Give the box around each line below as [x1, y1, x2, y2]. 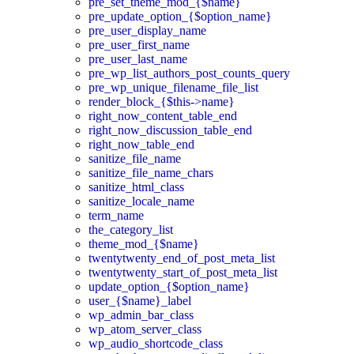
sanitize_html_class [88, 179, 184, 194]
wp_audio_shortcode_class [88, 336, 223, 350]
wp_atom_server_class [88, 322, 201, 336]
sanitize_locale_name [88, 194, 194, 208]
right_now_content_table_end [88, 108, 237, 122]
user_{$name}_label [88, 293, 191, 307]
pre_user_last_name [88, 51, 187, 66]
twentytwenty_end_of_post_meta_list [88, 250, 275, 265]
